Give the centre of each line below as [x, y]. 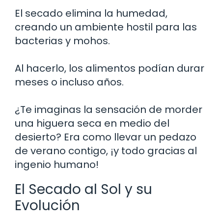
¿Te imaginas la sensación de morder [109, 109]
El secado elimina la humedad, [91, 13]
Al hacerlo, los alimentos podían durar [110, 68]
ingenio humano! [57, 164]
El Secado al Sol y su [83, 189]
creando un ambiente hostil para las [106, 27]
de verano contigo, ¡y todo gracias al [106, 151]
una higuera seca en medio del [92, 123]
